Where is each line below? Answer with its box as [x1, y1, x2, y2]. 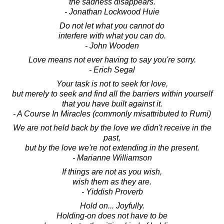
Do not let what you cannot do [59, 21, 164, 30]
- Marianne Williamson [72, 153, 152, 162]
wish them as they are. [72, 177, 151, 186]
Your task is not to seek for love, [56, 79, 168, 88]
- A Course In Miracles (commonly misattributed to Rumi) [13, 109, 211, 118]
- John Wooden [85, 41, 139, 50]
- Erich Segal [89, 65, 135, 74]
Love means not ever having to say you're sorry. [28, 55, 196, 64]
